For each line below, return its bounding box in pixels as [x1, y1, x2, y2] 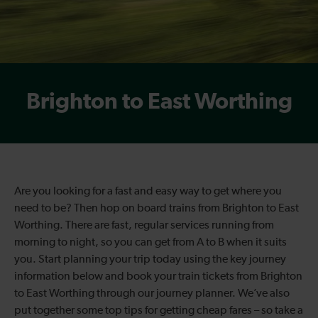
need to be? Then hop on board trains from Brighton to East [14, 202, 299, 214]
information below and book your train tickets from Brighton [14, 270, 302, 283]
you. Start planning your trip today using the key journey [14, 253, 286, 265]
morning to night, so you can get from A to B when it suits [14, 236, 287, 248]
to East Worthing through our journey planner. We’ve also [14, 287, 290, 300]
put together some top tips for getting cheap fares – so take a [14, 305, 303, 317]
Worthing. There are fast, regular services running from [14, 219, 274, 231]
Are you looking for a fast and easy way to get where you [14, 185, 282, 197]
